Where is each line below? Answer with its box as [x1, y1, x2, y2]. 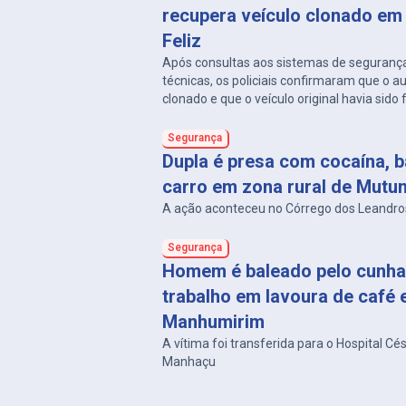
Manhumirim [162, 311, 266, 333]
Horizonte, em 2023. [162, 110, 278, 124]
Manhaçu [162, 354, 217, 369]
